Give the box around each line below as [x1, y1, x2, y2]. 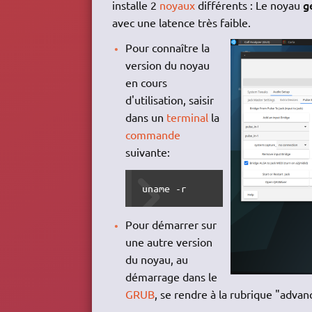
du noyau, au [125, 252, 189, 266]
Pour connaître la [125, 40, 210, 55]
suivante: [125, 145, 171, 159]
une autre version [125, 235, 213, 249]
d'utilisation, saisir [125, 93, 214, 107]
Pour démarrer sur [125, 217, 217, 231]
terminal [166, 110, 209, 125]
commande [125, 127, 181, 142]
